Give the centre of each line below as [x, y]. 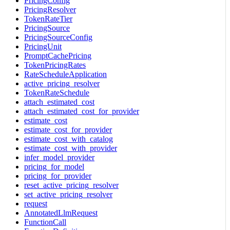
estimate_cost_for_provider [68, 129]
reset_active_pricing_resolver [71, 185]
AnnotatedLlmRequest [61, 213]
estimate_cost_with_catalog [69, 139]
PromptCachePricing [58, 55]
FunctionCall [45, 222]
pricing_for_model [54, 166]
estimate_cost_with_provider [71, 148]
